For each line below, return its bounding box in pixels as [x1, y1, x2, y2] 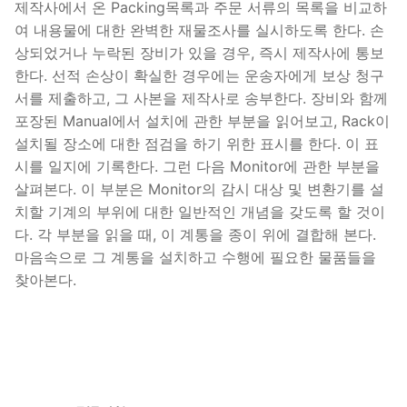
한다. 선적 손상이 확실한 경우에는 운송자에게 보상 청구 [15, 65, 384, 84]
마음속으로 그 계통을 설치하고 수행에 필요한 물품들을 [15, 247, 376, 266]
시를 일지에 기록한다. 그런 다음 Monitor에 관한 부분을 [15, 156, 380, 175]
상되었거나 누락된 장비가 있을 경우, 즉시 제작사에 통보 [15, 43, 384, 62]
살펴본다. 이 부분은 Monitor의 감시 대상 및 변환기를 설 [15, 179, 384, 198]
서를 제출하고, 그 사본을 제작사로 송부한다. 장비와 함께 [15, 88, 388, 107]
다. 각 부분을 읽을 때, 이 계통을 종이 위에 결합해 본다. [15, 224, 376, 243]
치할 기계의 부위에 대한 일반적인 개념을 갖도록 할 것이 [15, 202, 385, 221]
